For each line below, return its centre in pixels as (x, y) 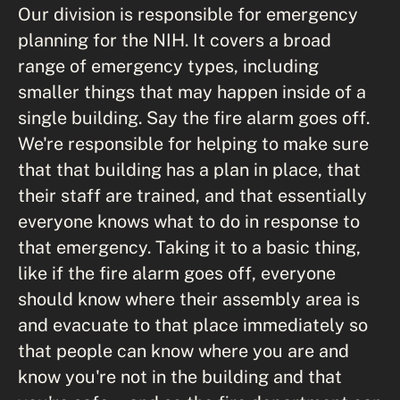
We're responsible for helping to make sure (193, 143)
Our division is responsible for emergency (188, 14)
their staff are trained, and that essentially (192, 195)
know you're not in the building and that (180, 376)
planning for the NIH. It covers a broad (175, 40)
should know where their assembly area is (189, 299)
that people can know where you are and (183, 350)
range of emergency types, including (168, 66)
